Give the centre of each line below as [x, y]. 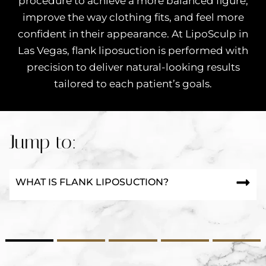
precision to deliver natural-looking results [133, 67]
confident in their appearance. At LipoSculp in [133, 34]
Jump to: [43, 142]
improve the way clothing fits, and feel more [133, 17]
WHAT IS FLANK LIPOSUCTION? [92, 182]
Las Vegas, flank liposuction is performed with [133, 50]
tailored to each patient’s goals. [133, 84]
